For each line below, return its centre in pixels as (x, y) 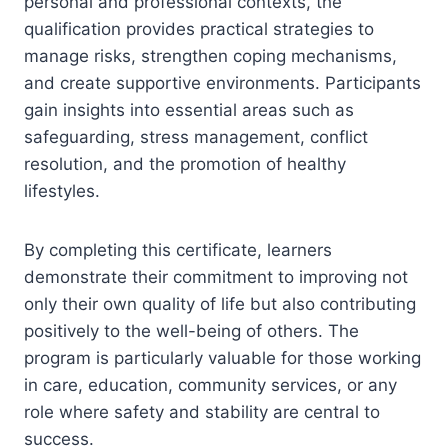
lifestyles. (62, 191)
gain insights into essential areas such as (189, 110)
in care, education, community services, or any (210, 385)
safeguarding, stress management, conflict (196, 137)
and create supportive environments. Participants (222, 83)
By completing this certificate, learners (178, 250)
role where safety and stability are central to (202, 412)
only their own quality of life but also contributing (220, 304)
